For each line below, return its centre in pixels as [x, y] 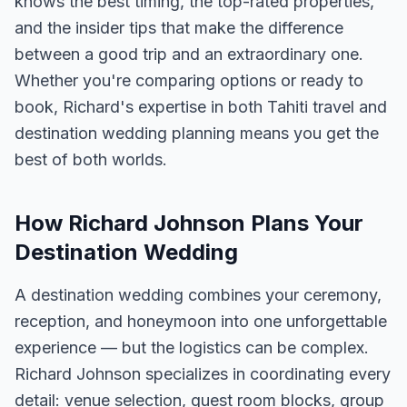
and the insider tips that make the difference [179, 28]
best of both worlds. [91, 159]
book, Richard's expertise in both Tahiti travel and [201, 107]
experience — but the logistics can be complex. [192, 347]
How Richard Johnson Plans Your [189, 223]
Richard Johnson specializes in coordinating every [203, 374]
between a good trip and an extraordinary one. [189, 54]
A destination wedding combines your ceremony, [198, 295]
